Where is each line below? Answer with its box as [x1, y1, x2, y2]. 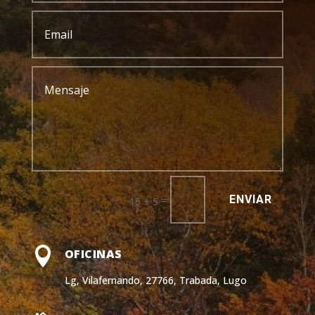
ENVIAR [229, 193, 273, 207]
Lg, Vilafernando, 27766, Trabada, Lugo [64, 273, 247, 287]
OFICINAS [64, 245, 122, 262]
